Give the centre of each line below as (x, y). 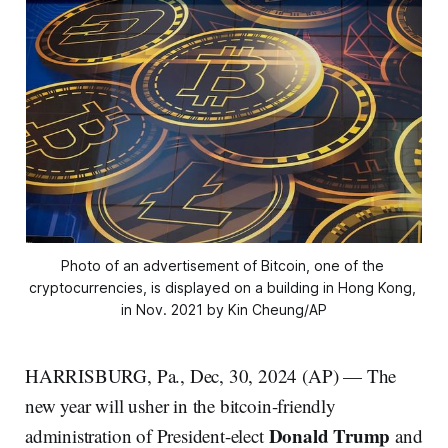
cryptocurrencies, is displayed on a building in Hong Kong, (222, 288)
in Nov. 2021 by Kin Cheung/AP (224, 310)
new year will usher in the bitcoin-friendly (180, 406)
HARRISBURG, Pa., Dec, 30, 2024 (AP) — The (211, 376)
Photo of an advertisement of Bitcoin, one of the (222, 266)
